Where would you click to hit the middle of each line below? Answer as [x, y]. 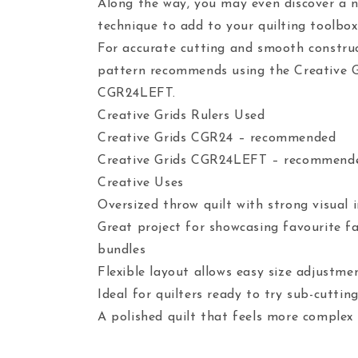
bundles [122, 250]
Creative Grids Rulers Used [181, 116]
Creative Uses [141, 183]
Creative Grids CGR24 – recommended [217, 138]
